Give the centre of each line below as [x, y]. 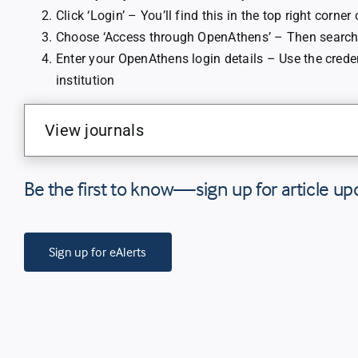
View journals [94, 130]
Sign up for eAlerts [97, 251]
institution [85, 80]
